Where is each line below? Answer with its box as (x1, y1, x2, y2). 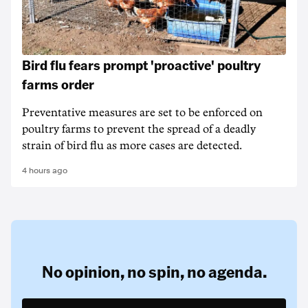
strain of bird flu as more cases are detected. (22, 140, 242, 151)
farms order (22, 75, 94, 93)
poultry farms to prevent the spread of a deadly (22, 124, 256, 135)
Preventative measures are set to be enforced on (22, 107, 263, 118)
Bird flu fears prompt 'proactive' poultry (22, 56, 261, 74)
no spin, (126, 261, 184, 282)
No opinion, (41, 261, 124, 282)
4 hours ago (22, 166, 67, 175)
